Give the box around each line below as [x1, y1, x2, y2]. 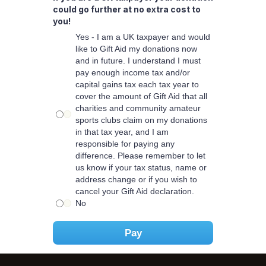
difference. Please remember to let [75, 151, 205, 161]
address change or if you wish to [75, 175, 197, 185]
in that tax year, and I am [75, 127, 169, 137]
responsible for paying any [75, 139, 175, 149]
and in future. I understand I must [75, 56, 201, 66]
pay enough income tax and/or [75, 68, 190, 78]
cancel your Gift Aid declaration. [75, 186, 194, 197]
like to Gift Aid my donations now [75, 44, 197, 54]
